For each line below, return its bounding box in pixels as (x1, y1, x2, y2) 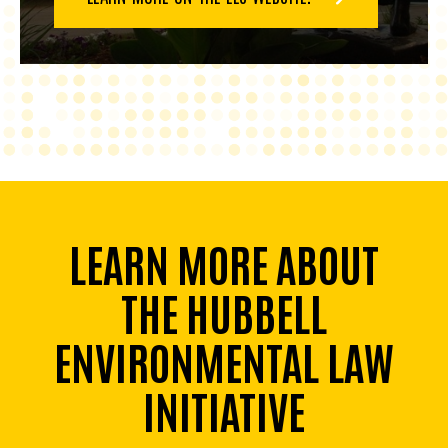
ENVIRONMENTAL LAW (54, 330, 394, 389)
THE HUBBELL (121, 281, 327, 340)
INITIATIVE (143, 379, 305, 438)
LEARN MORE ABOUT (69, 232, 379, 291)
